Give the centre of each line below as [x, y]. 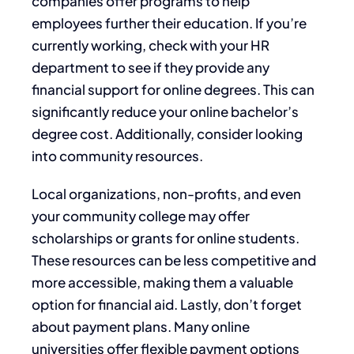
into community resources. [117, 155]
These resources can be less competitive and [174, 260]
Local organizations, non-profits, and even [166, 193]
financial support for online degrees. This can [173, 89]
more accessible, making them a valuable [162, 282]
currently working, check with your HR [151, 45]
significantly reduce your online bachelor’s [165, 111]
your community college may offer [141, 215]
